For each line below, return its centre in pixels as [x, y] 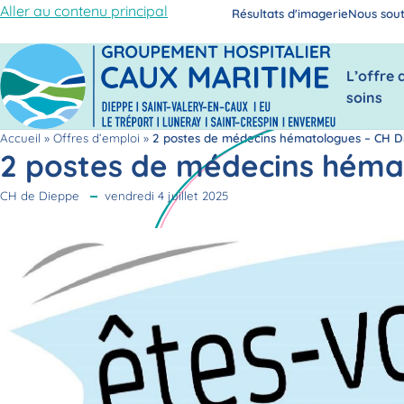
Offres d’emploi [96, 138]
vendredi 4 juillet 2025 [166, 196]
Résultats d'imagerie [290, 13]
